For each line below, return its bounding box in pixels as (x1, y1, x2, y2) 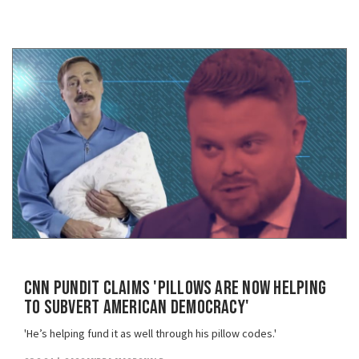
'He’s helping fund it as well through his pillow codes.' (24, 326, 276, 341)
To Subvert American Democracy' (24, 296, 250, 320)
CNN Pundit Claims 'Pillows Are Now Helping (24, 276, 327, 301)
